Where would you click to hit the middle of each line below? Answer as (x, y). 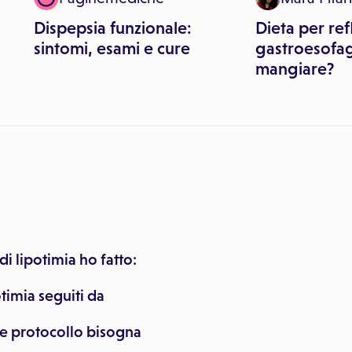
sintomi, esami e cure (112, 48)
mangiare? (295, 69)
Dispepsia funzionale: (113, 28)
